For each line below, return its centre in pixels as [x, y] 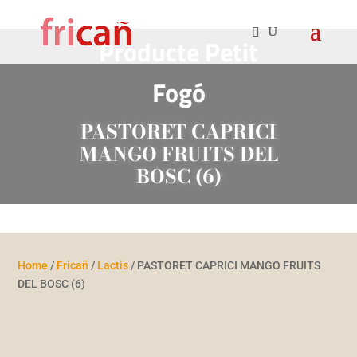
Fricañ [73, 266]
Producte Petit [178, 52]
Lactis [113, 266]
